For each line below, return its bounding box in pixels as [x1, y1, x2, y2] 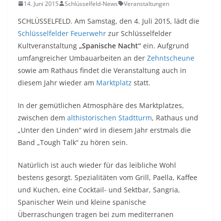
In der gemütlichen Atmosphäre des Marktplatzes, [18, 100, 184, 110]
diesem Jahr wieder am [18, 77, 96, 87]
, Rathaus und [152, 112, 198, 122]
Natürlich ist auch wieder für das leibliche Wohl [18, 160, 176, 170]
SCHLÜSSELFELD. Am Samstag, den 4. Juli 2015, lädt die [18, 16, 199, 26]
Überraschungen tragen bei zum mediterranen [18, 209, 174, 219]
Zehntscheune [147, 53, 194, 63]
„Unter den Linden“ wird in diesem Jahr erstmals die [18, 125, 191, 135]
